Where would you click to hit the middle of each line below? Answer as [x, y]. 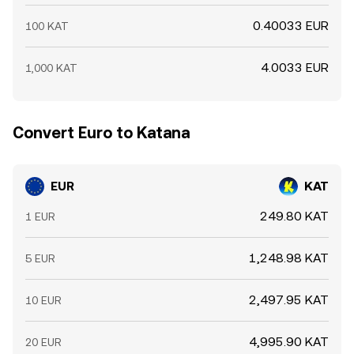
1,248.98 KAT [289, 258]
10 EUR [43, 300]
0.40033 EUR [291, 26]
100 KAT [47, 26]
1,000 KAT [51, 68]
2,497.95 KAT [289, 300]
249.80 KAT [294, 216]
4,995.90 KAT [289, 342]
